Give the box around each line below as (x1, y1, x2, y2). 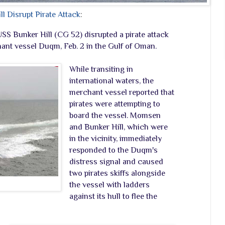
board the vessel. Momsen (69, 110, 161, 120)
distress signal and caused (69, 156, 163, 166)
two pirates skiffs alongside (69, 168, 165, 178)
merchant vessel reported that (69, 87, 174, 97)
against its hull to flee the (69, 191, 157, 201)
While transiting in (69, 64, 133, 74)
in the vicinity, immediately (69, 133, 162, 143)
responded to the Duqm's (69, 145, 158, 155)
